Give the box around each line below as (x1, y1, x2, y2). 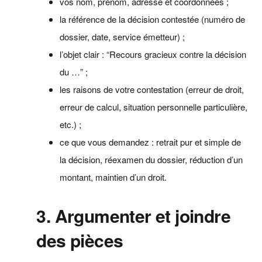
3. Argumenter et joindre (36, 202, 230, 228)
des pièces (36, 227, 123, 253)
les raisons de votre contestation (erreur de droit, (60, 82, 244, 95)
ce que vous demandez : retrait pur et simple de (60, 135, 242, 148)
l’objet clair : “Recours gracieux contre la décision (60, 47, 247, 60)
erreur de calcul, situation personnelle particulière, (60, 100, 248, 113)
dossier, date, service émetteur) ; (60, 30, 185, 43)
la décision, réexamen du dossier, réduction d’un (60, 153, 243, 166)
